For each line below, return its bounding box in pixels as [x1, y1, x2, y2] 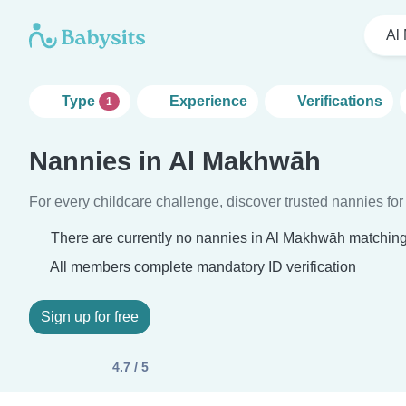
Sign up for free [41, 309, 139, 324]
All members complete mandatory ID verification [47, 259, 356, 275]
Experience [169, 93, 247, 109]
